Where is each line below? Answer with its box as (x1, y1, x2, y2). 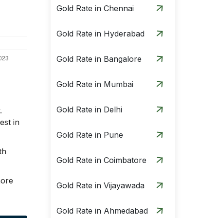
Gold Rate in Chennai (56, 3, 134, 13)
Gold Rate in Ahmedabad (56, 206, 148, 216)
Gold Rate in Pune (56, 130, 123, 140)
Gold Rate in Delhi (56, 105, 122, 114)
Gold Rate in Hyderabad (56, 29, 145, 38)
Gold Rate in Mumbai (56, 79, 133, 89)
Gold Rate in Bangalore (56, 54, 142, 64)
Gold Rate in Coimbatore (56, 155, 146, 165)
